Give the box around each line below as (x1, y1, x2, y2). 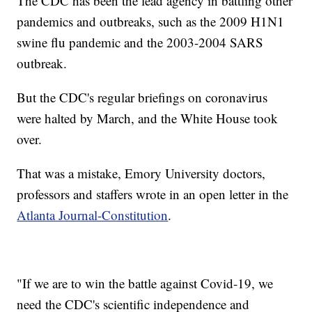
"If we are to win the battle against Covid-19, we (17, 274, 274, 292)
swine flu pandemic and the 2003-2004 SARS (17, 33, 264, 52)
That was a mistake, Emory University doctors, (17, 164, 266, 182)
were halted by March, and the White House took (17, 109, 279, 127)
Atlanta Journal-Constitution (17, 206, 169, 224)
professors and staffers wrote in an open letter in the (17, 185, 289, 203)
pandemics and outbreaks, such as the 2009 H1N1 (17, 13, 285, 31)
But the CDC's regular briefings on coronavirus (17, 88, 268, 107)
